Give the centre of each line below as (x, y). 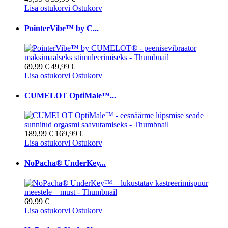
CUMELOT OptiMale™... (70, 96)
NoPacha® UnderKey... (65, 163)
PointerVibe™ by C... (62, 28)
